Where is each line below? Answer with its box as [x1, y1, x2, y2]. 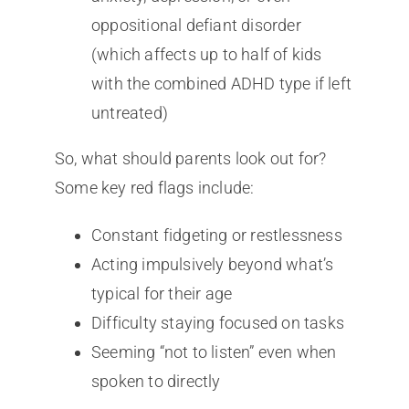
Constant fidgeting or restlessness [90, 225, 342, 245]
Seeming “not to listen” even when [90, 341, 337, 362]
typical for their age [90, 283, 233, 303]
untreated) [90, 102, 168, 122]
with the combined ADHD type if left [90, 73, 351, 93]
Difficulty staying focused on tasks [90, 312, 344, 332]
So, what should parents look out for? [54, 148, 327, 168]
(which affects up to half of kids [90, 44, 322, 64]
